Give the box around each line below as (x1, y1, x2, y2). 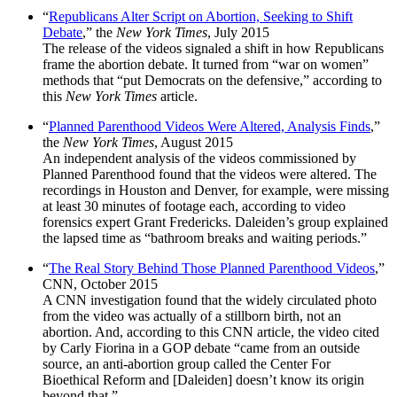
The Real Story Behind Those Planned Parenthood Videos (49, 260, 375, 276)
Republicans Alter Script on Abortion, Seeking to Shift (49, 8, 353, 24)
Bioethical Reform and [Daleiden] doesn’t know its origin (43, 371, 364, 387)
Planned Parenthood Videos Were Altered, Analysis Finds (49, 118, 370, 134)
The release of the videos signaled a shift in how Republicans (43, 40, 384, 56)
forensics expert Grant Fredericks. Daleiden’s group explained (43, 214, 388, 230)
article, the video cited (257, 323, 379, 339)
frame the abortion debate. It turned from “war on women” (43, 56, 369, 72)
